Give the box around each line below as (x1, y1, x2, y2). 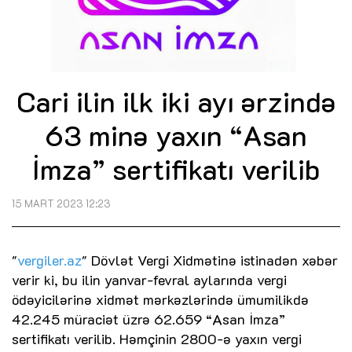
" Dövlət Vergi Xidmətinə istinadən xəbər (82, 251, 338, 270)
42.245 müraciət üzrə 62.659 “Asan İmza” (12, 310, 285, 329)
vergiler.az (17, 251, 82, 270)
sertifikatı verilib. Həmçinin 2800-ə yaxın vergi (12, 329, 302, 349)
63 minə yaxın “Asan (45, 116, 307, 154)
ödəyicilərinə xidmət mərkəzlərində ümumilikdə (12, 290, 309, 310)
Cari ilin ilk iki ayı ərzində (16, 82, 336, 120)
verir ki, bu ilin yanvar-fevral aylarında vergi (12, 270, 287, 290)
